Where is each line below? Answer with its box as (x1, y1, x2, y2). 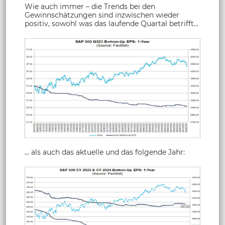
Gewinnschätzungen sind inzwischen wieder (25, 10, 179, 20)
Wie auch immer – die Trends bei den (25, 2, 155, 11)
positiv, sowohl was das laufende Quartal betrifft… (25, 19, 198, 28)
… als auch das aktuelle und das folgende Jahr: (25, 148, 185, 157)
